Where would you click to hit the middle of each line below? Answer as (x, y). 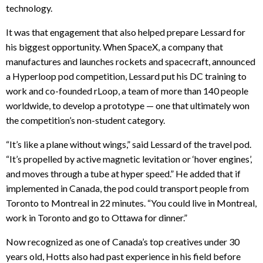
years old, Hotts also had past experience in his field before (123, 256)
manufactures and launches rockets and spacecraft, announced (131, 61)
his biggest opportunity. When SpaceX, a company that (114, 46)
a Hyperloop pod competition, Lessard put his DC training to (126, 76)
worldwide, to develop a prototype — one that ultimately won (128, 105)
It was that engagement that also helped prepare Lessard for (126, 32)
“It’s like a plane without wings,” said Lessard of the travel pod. (129, 144)
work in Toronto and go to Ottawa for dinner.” (97, 217)
